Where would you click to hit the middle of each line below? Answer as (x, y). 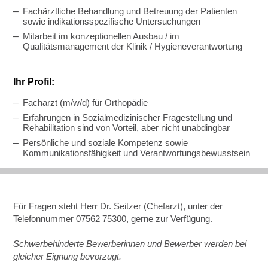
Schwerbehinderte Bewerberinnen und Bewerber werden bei (130, 244)
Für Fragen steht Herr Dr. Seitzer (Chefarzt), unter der (118, 206)
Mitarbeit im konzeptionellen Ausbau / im (101, 36)
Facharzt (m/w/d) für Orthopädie (87, 103)
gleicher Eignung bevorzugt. (68, 257)
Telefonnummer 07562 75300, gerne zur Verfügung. (113, 219)
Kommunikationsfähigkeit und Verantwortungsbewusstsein (137, 153)
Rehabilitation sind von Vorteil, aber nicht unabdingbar (127, 128)
